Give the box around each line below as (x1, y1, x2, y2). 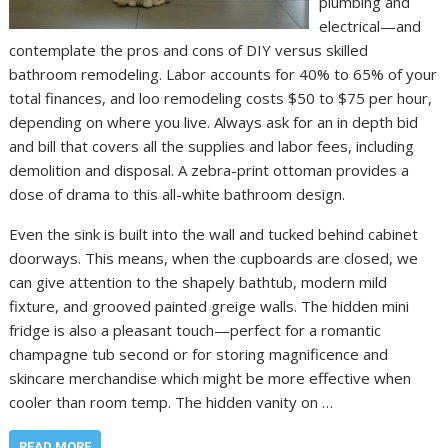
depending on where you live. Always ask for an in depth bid (9, 111, 419, 132)
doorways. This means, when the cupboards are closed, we (9, 247, 419, 268)
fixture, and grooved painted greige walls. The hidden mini (9, 295, 410, 316)
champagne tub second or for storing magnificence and (9, 343, 389, 364)
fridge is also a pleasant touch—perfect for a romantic (9, 319, 382, 340)
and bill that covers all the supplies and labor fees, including (9, 135, 415, 156)
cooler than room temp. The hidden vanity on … (9, 391, 334, 412)
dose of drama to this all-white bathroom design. (9, 183, 346, 204)
